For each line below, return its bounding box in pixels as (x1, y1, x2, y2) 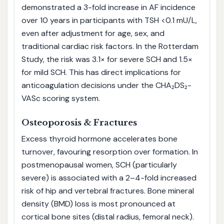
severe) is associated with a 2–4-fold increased (21, 172, 196, 183)
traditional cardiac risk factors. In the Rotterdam (21, 41, 198, 52)
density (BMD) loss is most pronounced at (21, 198, 175, 209)
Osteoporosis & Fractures (21, 117, 137, 128)
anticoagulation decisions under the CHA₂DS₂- (21, 80, 191, 91)
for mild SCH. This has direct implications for (21, 67, 181, 78)
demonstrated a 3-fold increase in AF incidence (21, 2, 195, 13)
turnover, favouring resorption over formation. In (21, 146, 198, 157)
